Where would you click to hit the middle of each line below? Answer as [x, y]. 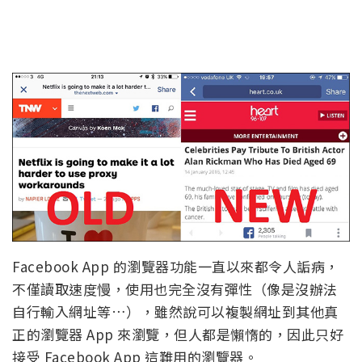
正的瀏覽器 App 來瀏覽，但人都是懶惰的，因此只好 [178, 334]
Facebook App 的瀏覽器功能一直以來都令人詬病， [176, 266]
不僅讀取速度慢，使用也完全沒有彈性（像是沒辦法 [175, 288]
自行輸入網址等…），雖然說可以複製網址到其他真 [175, 311]
